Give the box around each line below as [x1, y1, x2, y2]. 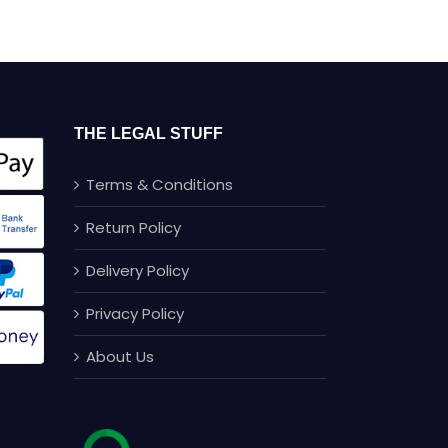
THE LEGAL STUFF [73, 124, 223, 142]
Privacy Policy [85, 302, 184, 324]
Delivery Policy [85, 259, 189, 281]
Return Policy [85, 216, 181, 238]
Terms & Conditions [85, 173, 233, 195]
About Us [85, 345, 154, 367]
